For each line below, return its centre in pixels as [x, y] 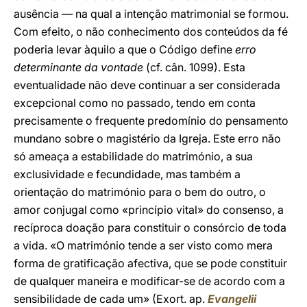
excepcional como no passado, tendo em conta [135, 103]
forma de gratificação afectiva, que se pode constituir [150, 263]
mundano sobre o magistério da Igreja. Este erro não [147, 138]
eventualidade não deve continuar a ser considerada [147, 85]
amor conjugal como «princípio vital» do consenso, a [149, 210]
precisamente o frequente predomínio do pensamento [151, 121]
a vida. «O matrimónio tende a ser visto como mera [143, 245]
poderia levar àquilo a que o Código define [123, 49]
